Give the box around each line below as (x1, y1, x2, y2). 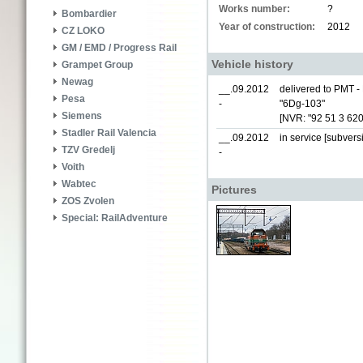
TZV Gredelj (62, 144, 115, 156)
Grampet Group (62, 59, 133, 71)
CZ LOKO (62, 25, 105, 37)
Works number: (219, 3, 290, 15)
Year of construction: (219, 21, 315, 32)
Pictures (211, 183, 257, 196)
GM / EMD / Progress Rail (62, 42, 177, 54)
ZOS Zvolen (62, 195, 114, 207)
